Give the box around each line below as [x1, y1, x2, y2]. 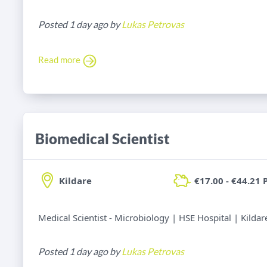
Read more [38, 54, 82, 66]
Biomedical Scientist [35, 130, 170, 148]
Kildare [59, 175, 92, 187]
